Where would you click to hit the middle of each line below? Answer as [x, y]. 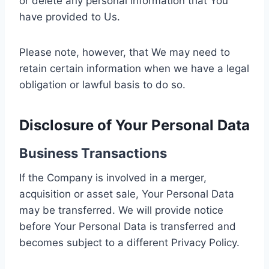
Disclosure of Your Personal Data [134, 125]
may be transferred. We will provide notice [121, 210]
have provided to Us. [70, 17]
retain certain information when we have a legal [134, 68]
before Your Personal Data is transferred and [128, 226]
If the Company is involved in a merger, [113, 178]
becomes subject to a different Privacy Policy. [129, 243]
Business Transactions [93, 153]
